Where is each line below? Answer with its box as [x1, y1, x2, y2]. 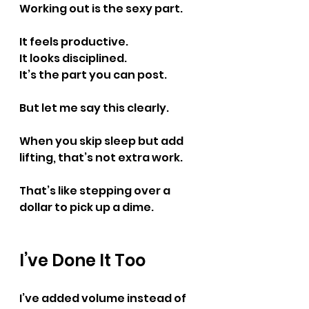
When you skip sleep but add [19, 133, 186, 149]
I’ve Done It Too [19, 249, 146, 272]
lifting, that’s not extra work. [19, 150, 183, 166]
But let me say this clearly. [19, 100, 169, 116]
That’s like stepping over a [19, 183, 172, 199]
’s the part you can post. [28, 67, 167, 83]
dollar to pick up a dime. [19, 199, 154, 215]
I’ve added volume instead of [19, 290, 188, 306]
